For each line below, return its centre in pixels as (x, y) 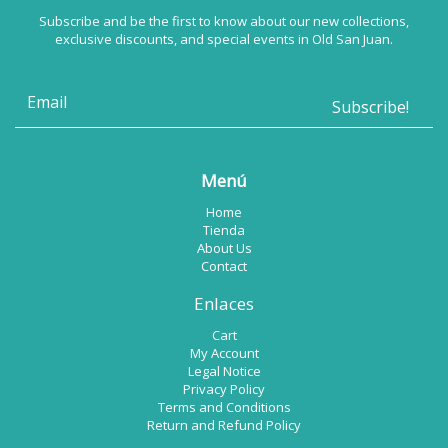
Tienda (224, 229)
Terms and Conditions (224, 407)
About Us (224, 247)
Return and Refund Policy (224, 425)
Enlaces (224, 304)
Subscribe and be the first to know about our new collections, (224, 20)
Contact (224, 265)
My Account (224, 353)
